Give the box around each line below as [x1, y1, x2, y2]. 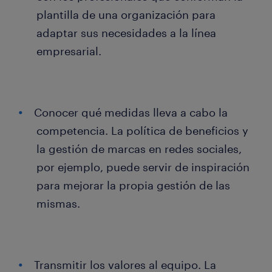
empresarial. [36, 44, 101, 58]
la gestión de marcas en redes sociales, [36, 142, 242, 156]
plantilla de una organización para [36, 8, 216, 22]
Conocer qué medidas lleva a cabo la [34, 106, 228, 120]
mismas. [36, 197, 80, 211]
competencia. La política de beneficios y [36, 124, 248, 138]
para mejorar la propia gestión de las [36, 178, 230, 192]
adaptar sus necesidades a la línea [36, 26, 216, 40]
